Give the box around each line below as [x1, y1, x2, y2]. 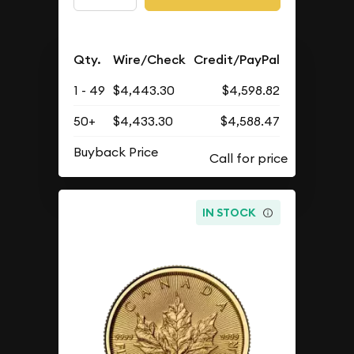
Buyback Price [73, 144, 159, 160]
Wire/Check [113, 51, 186, 69]
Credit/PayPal [194, 51, 281, 69]
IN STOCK [202, 205, 257, 220]
